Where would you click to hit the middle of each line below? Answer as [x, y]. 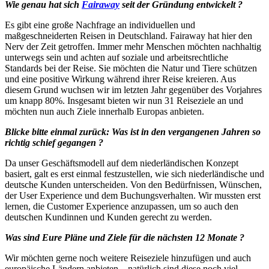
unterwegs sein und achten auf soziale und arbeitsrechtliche [116, 57]
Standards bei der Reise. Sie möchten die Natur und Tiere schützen [131, 68]
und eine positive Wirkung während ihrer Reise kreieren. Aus [120, 79]
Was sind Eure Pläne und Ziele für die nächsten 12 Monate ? [125, 237]
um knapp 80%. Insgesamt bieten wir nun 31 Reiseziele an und [124, 100]
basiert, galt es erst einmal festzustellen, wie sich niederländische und [134, 174]
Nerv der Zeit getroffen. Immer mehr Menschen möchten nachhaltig [133, 46]
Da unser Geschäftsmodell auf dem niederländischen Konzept [122, 163]
